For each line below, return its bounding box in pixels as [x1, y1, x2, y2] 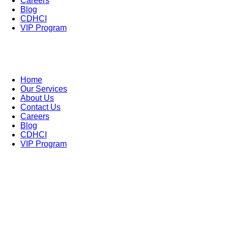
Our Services [20, 84, 67, 93]
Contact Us [20, 103, 61, 111]
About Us [20, 94, 54, 102]
